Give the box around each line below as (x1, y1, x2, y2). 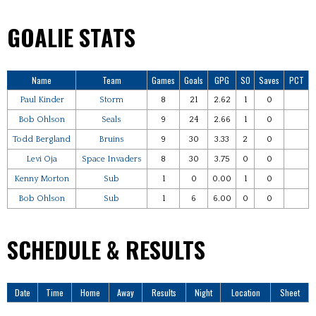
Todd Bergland (13, 135, 71, 145)
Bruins (99, 135, 124, 145)
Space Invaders (81, 154, 142, 164)
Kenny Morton (14, 174, 69, 184)
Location (231, 286, 260, 299)
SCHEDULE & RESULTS (7, 233, 205, 267)
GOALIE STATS (7, 20, 135, 54)
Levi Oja (26, 154, 57, 164)
